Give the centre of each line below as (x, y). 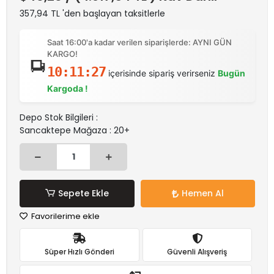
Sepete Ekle (83, 193)
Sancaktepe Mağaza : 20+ (75, 130)
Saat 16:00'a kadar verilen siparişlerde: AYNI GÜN (139, 42)
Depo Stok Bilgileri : (59, 117)
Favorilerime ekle (65, 216)
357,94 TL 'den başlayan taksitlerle (92, 13)
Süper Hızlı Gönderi (79, 251)
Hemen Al (202, 193)
